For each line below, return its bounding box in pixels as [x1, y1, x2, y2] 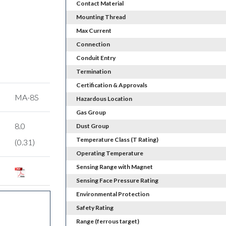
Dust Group [76, 122, 109, 130]
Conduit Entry [76, 54, 116, 62]
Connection [76, 40, 110, 48]
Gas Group [76, 108, 106, 117]
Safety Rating [76, 204, 114, 212]
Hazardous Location [76, 95, 132, 103]
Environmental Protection [76, 190, 149, 198]
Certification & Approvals [76, 81, 147, 89]
